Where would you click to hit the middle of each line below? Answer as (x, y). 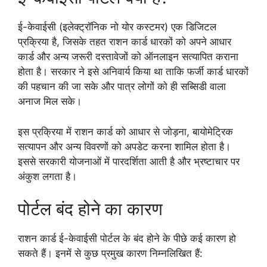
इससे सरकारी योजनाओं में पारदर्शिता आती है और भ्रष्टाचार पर (129, 161)
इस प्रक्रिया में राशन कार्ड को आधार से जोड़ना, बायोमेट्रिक (125, 131)
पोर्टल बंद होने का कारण (90, 209)
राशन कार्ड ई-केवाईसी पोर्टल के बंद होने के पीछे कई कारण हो (127, 239)
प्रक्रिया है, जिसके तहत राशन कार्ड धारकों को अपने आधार (125, 42)
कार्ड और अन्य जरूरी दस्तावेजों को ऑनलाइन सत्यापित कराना (128, 57)
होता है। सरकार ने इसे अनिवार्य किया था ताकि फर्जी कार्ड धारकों (133, 72)
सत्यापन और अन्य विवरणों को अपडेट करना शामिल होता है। (124, 146)
